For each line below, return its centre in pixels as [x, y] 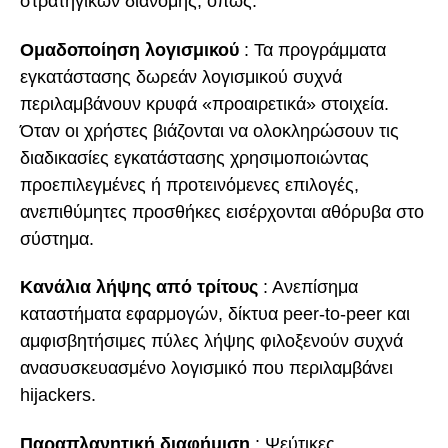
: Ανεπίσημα [308, 287]
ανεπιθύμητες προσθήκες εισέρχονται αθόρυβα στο [222, 211]
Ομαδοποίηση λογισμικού [129, 49]
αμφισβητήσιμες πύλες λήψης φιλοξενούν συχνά [211, 341]
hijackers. [58, 395]
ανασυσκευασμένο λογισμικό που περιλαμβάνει [206, 368]
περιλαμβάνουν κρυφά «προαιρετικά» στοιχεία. [204, 103]
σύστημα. [57, 238]
